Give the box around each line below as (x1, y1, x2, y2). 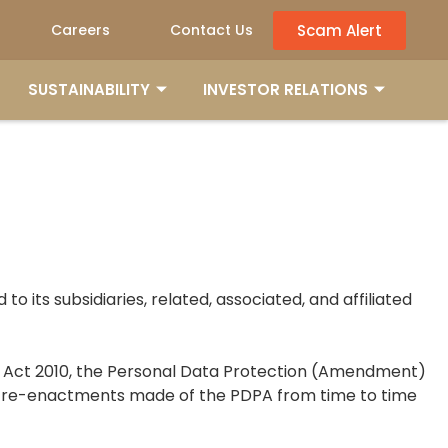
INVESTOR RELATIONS (203, 79, 368, 100)
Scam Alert (297, 19, 382, 41)
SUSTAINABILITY (28, 79, 150, 100)
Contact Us (170, 20, 253, 40)
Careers (51, 20, 110, 40)
